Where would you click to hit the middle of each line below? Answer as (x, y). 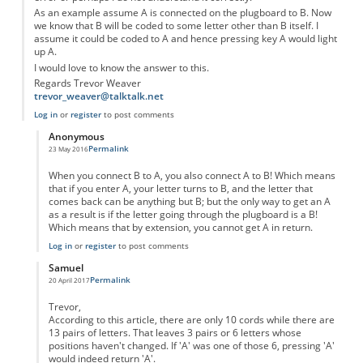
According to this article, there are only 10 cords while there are (191, 320)
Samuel (66, 267)
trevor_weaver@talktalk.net (98, 96)
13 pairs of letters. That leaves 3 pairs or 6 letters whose (175, 333)
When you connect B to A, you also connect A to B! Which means (192, 176)
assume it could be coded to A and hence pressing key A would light (185, 39)
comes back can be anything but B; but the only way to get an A (189, 202)
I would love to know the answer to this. (121, 67)
